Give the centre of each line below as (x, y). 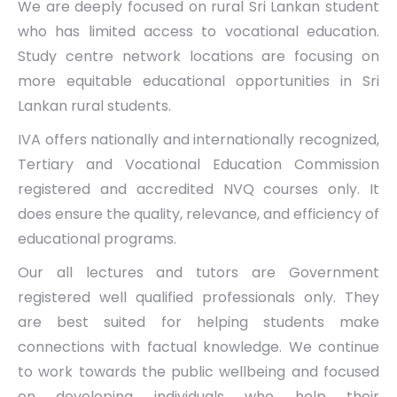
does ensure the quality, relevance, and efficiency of (198, 214)
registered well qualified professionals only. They (198, 297)
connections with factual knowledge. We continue (198, 347)
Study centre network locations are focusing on (198, 56)
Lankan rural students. (94, 106)
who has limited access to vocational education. (198, 31)
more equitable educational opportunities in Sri (198, 81)
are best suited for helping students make (198, 322)
